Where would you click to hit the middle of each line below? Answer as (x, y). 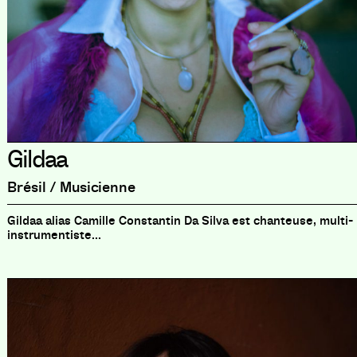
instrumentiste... (54, 235)
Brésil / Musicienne (71, 187)
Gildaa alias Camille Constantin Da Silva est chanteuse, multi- (180, 220)
